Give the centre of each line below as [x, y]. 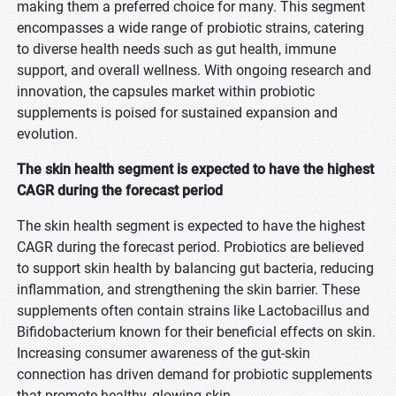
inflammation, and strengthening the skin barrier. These [188, 289]
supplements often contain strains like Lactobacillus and [193, 311]
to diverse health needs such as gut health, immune [176, 49]
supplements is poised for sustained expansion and [177, 113]
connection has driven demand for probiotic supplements [194, 374]
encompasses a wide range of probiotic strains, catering [190, 28]
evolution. [47, 134]
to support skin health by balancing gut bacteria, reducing [195, 268]
